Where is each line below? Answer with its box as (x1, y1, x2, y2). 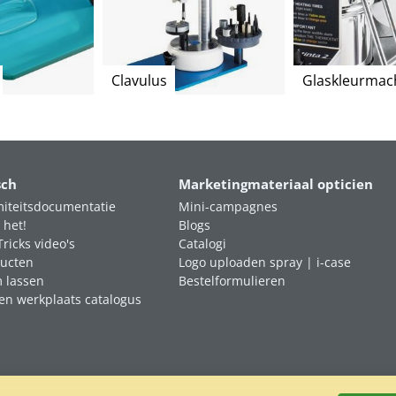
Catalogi (179, 235, 227, 252)
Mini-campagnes (179, 198, 278, 215)
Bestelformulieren (179, 272, 286, 289)
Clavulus (110, 70, 167, 90)
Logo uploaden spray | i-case (179, 254, 352, 270)
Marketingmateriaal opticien (179, 175, 374, 194)
